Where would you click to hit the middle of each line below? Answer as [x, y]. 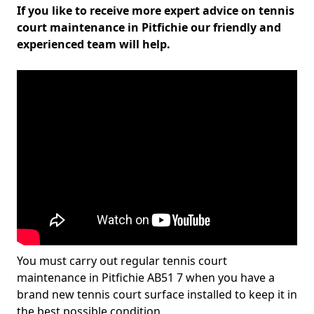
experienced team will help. [94, 44]
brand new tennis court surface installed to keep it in [157, 294]
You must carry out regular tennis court [122, 261]
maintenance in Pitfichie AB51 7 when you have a [146, 278]
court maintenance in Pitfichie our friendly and [149, 27]
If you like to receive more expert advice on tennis [156, 11]
